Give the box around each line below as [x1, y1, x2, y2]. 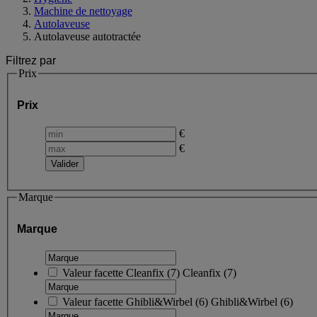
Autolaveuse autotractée [34, 30, 141, 42]
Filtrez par [6, 54, 56, 67]
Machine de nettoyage [34, 4, 132, 17]
